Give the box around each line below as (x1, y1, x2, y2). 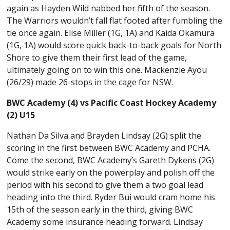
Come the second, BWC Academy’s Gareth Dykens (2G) (7, 155, 215, 166)
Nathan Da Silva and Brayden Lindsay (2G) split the (7, 130, 202, 142)
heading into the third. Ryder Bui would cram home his (7, 191, 216, 203)
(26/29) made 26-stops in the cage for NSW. (7, 76, 174, 88)
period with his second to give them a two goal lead (7, 179, 204, 191)
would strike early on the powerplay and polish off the (7, 167, 215, 179)
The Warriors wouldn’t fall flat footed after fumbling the (7, 15, 223, 27)
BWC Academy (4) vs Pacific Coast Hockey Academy (7, 97, 217, 109)
